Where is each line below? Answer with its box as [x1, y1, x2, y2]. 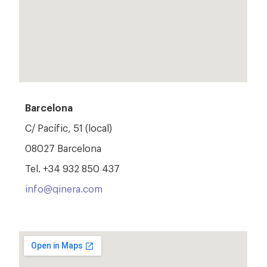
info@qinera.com [25, 181, 103, 195]
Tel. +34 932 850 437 [25, 161, 120, 175]
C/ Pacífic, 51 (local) [25, 120, 113, 134]
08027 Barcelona [25, 141, 102, 154]
